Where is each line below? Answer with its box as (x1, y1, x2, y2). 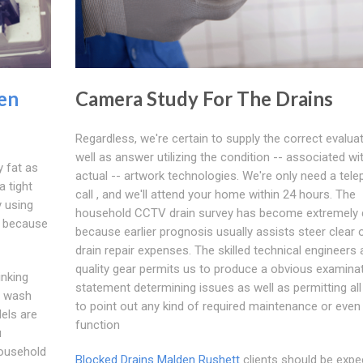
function (75, 317, 120, 332)
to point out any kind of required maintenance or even (75, 298, 361, 314)
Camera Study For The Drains (75, 86, 333, 110)
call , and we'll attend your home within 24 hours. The (75, 186, 356, 202)
